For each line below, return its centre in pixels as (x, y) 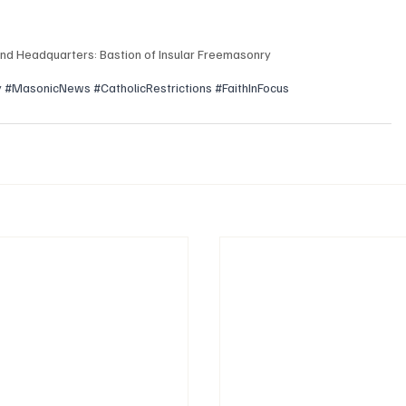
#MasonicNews (48, 87)
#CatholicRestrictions (153, 87)
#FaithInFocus (252, 87)
